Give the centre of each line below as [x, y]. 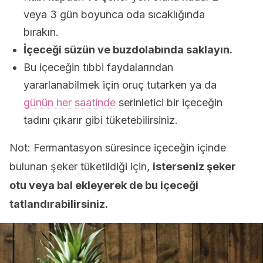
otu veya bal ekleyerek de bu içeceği [104, 185]
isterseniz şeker [194, 166]
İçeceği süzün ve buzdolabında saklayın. [128, 50]
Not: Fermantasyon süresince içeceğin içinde [118, 148]
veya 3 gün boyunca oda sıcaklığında [114, 14]
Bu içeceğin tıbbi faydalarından [98, 67]
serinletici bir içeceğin [169, 102]
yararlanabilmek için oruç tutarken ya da [120, 85]
